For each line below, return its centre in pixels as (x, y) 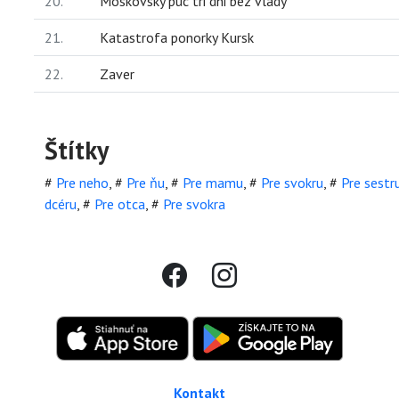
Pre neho (82, 182)
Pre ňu (146, 182)
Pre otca (120, 204)
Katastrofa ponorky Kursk (177, 37)
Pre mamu (213, 182)
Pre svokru (292, 182)
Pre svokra (194, 204)
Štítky (77, 150)
